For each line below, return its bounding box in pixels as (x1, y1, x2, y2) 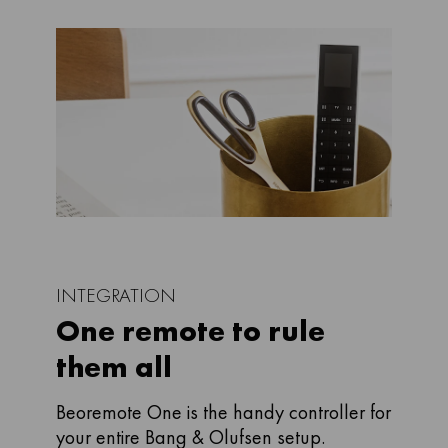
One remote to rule (56, 312, 325, 350)
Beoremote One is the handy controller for (56, 399, 391, 425)
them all (56, 348, 172, 386)
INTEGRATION (56, 282, 176, 308)
